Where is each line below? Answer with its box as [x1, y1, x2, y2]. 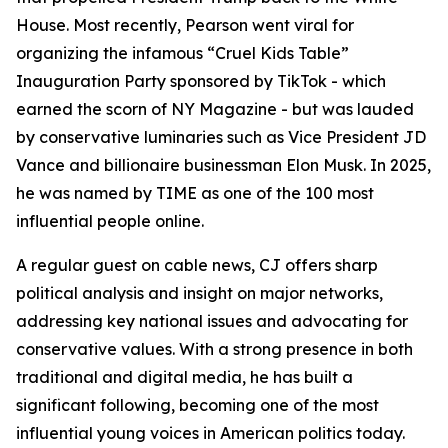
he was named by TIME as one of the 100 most [16, 183, 374, 203]
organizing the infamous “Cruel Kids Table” [16, 43, 349, 63]
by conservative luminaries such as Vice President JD [16, 127, 426, 147]
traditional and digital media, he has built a [16, 367, 353, 387]
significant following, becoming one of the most [16, 395, 379, 415]
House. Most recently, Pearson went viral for [16, 15, 354, 35]
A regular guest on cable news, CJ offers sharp [16, 255, 378, 275]
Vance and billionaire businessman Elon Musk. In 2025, [16, 155, 431, 175]
